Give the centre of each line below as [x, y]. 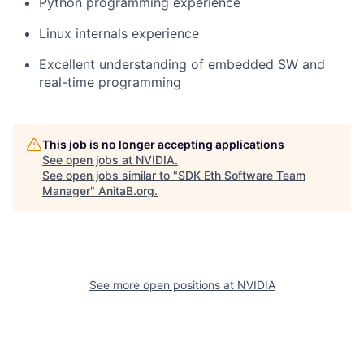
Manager [66, 191]
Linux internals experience [119, 33]
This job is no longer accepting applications [163, 144]
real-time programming [110, 82]
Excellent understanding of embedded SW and [182, 64]
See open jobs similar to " [110, 175]
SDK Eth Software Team [242, 175]
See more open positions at [163, 285]
